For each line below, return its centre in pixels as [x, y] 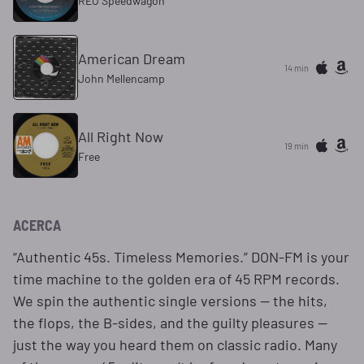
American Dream [132, 59]
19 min [297, 145]
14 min [297, 67]
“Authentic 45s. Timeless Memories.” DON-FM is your [181, 257]
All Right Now [121, 137]
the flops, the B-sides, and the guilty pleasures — [170, 323]
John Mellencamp [121, 79]
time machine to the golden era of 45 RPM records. [176, 279]
